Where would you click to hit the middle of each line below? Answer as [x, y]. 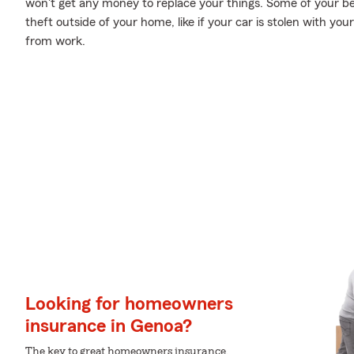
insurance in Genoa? [109, 326]
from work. [55, 41]
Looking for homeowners [129, 304]
